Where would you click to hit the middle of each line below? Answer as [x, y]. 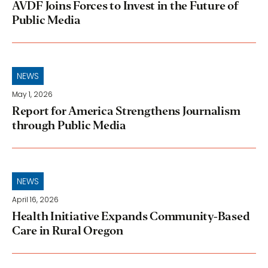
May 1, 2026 [32, 94]
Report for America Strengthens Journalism [126, 111]
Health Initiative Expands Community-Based [131, 216]
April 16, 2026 [35, 200]
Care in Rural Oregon [68, 231]
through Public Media [69, 125]
